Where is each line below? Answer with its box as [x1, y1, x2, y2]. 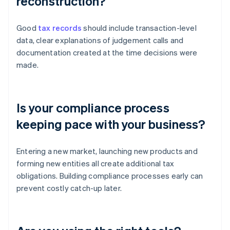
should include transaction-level [82, 23, 197, 33]
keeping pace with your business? [16, 116, 206, 132]
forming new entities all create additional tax [16, 158, 175, 169]
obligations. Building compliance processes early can [16, 170, 203, 181]
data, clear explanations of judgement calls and [16, 35, 184, 46]
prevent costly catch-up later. [16, 183, 122, 194]
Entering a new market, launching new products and [16, 146, 198, 157]
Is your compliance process [16, 100, 169, 116]
